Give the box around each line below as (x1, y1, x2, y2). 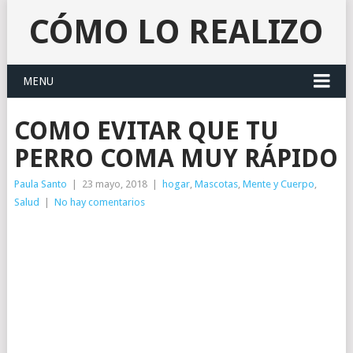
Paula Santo (13, 178, 67, 190)
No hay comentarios (54, 196, 145, 208)
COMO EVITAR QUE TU (13, 116, 279, 146)
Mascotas (194, 178, 238, 190)
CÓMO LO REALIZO (29, 13, 324, 51)
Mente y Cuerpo (242, 178, 314, 190)
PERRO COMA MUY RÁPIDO (13, 143, 338, 173)
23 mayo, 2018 (81, 178, 147, 190)
